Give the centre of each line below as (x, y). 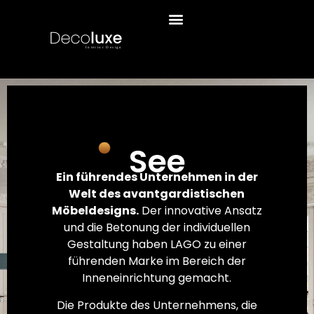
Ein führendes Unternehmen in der (157, 177)
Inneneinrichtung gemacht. (157, 278)
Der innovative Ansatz (200, 211)
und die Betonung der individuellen (157, 228)
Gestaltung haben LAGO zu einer (157, 245)
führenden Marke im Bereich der (157, 261)
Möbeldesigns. (95, 211)
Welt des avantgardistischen (157, 194)
